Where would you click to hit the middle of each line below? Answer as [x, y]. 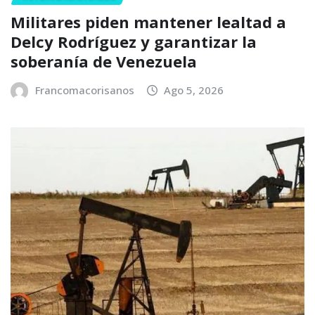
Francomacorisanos [84, 90]
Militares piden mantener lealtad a [148, 21]
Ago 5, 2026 [194, 90]
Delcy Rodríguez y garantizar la [134, 41]
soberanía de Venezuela [104, 61]
